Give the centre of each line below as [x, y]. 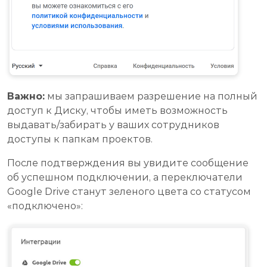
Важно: [26, 97]
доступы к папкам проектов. [80, 139]
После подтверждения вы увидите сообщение [128, 163]
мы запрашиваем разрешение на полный [151, 97]
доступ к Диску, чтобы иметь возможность [117, 111]
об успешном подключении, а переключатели [125, 178]
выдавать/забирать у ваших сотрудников [113, 125]
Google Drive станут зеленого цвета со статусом [129, 192]
